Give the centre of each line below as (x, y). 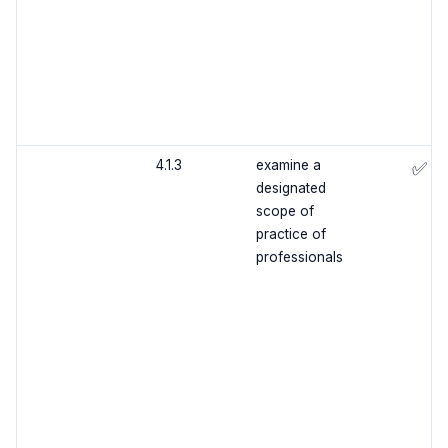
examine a (288, 165)
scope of (284, 211)
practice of (290, 234)
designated (290, 188)
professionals (299, 257)
